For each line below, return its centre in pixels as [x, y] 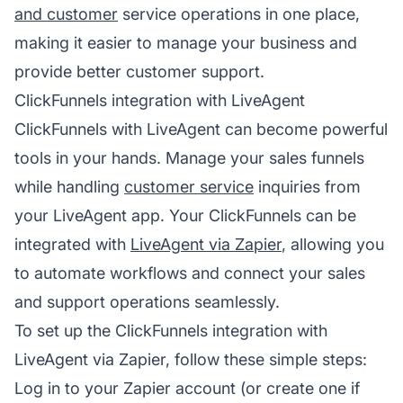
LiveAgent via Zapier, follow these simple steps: [191, 359]
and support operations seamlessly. [147, 301]
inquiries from [307, 186]
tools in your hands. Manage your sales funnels [189, 157]
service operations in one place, [239, 13]
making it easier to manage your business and [186, 42]
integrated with [72, 244]
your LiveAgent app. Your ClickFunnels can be [185, 215]
